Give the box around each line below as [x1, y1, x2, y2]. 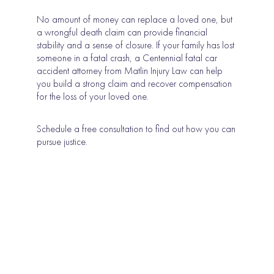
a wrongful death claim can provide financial [37, 26, 208, 39]
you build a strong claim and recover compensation [37, 77, 232, 91]
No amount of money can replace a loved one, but [37, 13, 233, 26]
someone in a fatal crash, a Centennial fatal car [37, 51, 218, 65]
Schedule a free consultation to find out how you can [37, 122, 236, 136]
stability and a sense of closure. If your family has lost [37, 39, 235, 52]
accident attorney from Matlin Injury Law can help [37, 64, 223, 78]
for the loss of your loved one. [37, 90, 149, 103]
